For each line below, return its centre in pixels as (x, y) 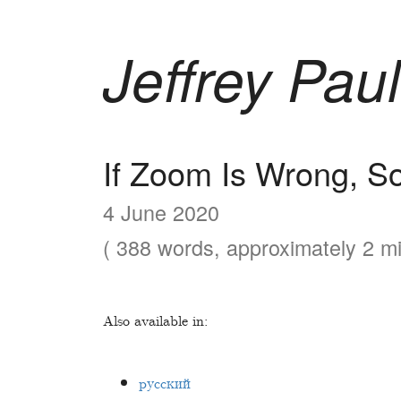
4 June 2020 (161, 213)
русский (165, 384)
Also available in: (155, 321)
